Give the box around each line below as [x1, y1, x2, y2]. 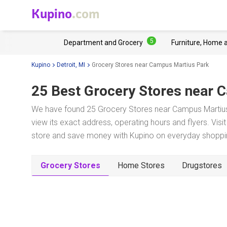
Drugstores [182, 161, 222, 170]
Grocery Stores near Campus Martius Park [92, 61, 209, 68]
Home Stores [118, 161, 165, 170]
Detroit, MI [57, 61, 85, 68]
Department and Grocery [64, 39, 143, 47]
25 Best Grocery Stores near [31, 83, 213, 99]
